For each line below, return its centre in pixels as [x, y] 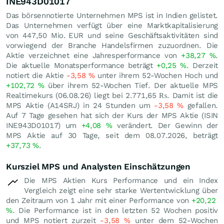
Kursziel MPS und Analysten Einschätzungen [98, 166]
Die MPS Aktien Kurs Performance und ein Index [121, 180]
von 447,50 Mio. [36, 35]
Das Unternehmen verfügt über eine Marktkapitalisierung [112, 25]
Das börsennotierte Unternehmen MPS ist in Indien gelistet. [112, 15]
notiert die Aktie [36, 75]
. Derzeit [202, 65]
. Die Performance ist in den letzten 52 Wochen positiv [115, 210]
